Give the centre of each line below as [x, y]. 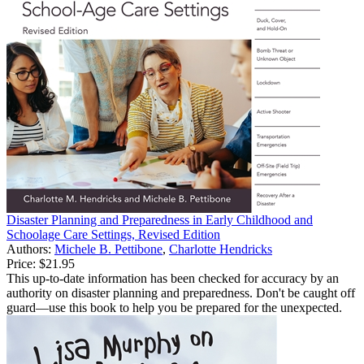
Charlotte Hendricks [221, 249]
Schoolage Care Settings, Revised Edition [113, 234]
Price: [21, 263]
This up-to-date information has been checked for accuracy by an [173, 278]
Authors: [30, 249]
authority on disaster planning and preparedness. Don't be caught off [181, 292]
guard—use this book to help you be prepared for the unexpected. [174, 307]
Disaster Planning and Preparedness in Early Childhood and [160, 219]
